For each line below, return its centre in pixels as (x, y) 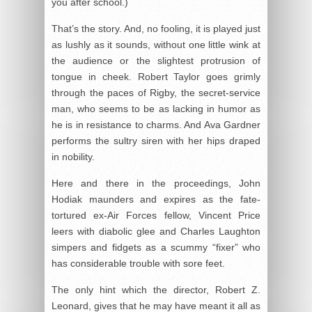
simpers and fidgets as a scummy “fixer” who (156, 247)
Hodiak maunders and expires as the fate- (156, 199)
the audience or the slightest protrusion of (156, 60)
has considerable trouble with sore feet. (138, 263)
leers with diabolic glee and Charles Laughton (156, 231)
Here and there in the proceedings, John (156, 183)
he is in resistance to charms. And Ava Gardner (156, 124)
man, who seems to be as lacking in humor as (156, 108)
